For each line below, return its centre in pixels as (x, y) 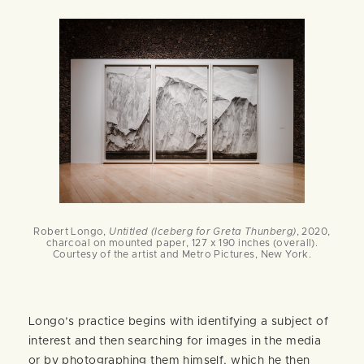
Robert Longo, (71, 231)
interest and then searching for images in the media (175, 341)
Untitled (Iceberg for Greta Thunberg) (203, 231)
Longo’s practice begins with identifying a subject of (179, 321)
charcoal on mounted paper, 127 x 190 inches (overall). (182, 243)
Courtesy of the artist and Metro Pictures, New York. (182, 254)
